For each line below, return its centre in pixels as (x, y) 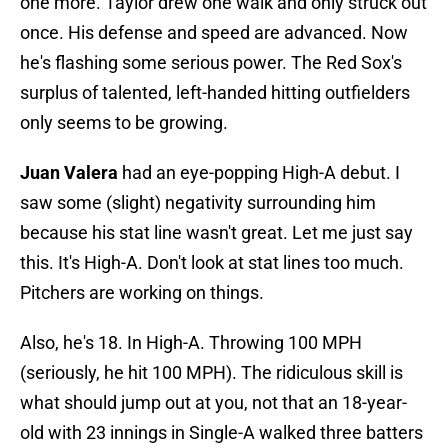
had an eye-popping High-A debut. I (259, 173)
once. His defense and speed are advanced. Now (214, 33)
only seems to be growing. (124, 123)
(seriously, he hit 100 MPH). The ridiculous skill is (211, 373)
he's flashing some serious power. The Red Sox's (211, 63)
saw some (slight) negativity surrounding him (198, 203)
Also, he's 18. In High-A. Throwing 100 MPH (191, 343)
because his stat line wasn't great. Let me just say (216, 233)
